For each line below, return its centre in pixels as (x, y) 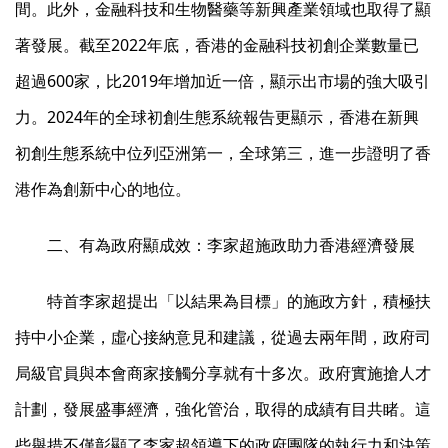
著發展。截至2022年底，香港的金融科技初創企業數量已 (217, 45)
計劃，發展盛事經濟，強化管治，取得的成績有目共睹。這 (223, 409)
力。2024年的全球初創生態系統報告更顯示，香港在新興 (217, 117)
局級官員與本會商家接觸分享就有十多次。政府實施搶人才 (223, 373)
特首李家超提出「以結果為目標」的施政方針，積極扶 (239, 301)
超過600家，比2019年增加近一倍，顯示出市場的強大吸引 (222, 81)
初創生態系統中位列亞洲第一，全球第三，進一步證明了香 (223, 153)
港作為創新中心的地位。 (103, 189)
